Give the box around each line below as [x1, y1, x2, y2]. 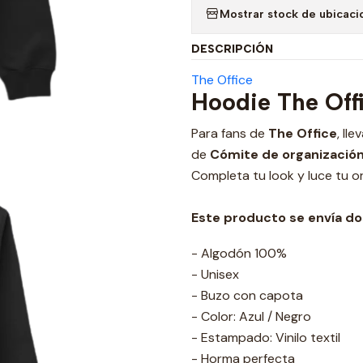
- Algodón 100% [191, 245, 287, 262]
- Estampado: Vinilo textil [191, 329, 340, 346]
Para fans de [191, 125, 268, 142]
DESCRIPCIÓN [191, 42, 273, 55]
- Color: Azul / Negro [191, 308, 311, 325]
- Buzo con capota [191, 287, 303, 304]
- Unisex [191, 266, 239, 283]
